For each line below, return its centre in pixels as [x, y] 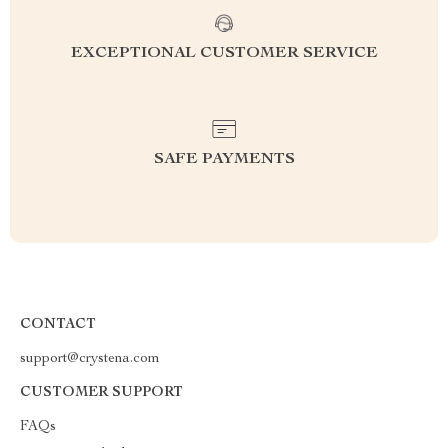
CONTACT [58, 325]
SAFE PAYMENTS [224, 160]
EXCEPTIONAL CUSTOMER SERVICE [224, 54]
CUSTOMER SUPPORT [101, 393]
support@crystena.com [90, 359]
